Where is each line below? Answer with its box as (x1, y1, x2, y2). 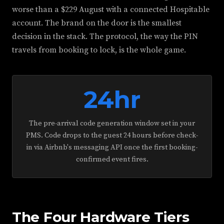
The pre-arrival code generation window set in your (29, 119, 195, 128)
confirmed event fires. (75, 155, 148, 164)
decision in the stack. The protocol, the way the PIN (12, 31, 198, 41)
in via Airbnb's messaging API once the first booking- (26, 143, 197, 152)
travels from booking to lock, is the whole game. (12, 45, 186, 55)
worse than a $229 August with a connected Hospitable (12, 4, 209, 14)
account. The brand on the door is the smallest (12, 18, 181, 28)
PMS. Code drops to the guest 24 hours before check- (26, 131, 198, 140)
